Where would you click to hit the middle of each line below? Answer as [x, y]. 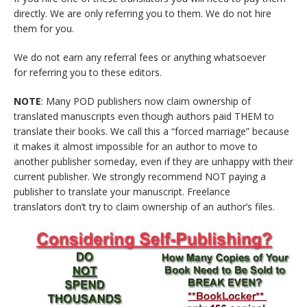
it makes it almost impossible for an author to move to [136, 146]
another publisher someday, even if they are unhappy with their [153, 161]
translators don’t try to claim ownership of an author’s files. [144, 206]
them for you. [44, 28]
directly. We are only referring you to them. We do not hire [143, 13]
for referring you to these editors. [88, 72]
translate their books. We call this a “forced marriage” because [151, 131]
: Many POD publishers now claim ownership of [146, 101]
